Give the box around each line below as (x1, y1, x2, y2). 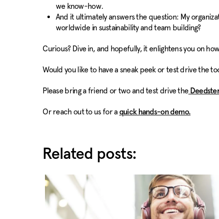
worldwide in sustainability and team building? (55, 23, 201, 32)
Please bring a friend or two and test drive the (43, 86, 189, 95)
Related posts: (43, 147, 136, 162)
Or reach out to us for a (43, 107, 119, 116)
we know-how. (55, 1, 104, 11)
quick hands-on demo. (119, 108, 191, 116)
